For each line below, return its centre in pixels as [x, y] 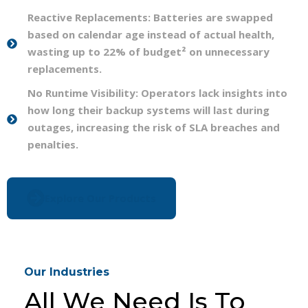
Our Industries [67, 272]
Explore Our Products [100, 198]
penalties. [53, 145]
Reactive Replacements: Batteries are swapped [150, 18]
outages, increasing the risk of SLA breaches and [154, 128]
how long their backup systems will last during [148, 110]
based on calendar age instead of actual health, [151, 35]
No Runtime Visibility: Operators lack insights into [157, 93]
